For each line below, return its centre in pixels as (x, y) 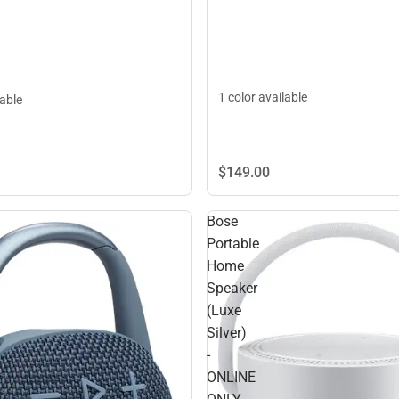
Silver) (227, 332)
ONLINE (231, 377)
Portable (233, 243)
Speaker (232, 288)
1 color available (263, 97)
